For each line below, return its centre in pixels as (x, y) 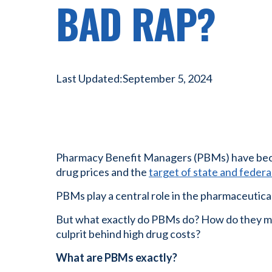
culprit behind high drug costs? (128, 234)
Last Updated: (89, 78)
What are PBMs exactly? (117, 257)
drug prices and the (102, 172)
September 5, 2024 (167, 78)
